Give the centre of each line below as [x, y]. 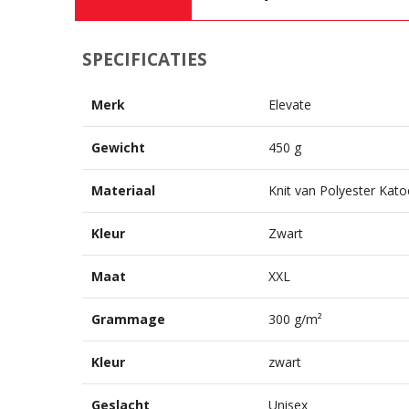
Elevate [289, 105]
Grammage [128, 320]
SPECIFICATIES [144, 60]
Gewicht [118, 148]
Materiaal [123, 191]
